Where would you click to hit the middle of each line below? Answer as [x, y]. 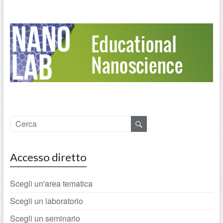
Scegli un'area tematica [51, 183]
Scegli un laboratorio [46, 201]
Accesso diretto [48, 157]
